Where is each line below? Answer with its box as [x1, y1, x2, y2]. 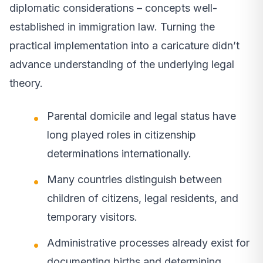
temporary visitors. [47, 210, 137, 223]
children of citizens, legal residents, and [47, 191, 238, 204]
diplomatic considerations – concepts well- [9, 1, 217, 14]
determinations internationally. [47, 147, 191, 160]
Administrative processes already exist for [47, 236, 249, 249]
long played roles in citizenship [47, 128, 196, 141]
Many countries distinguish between [47, 173, 222, 186]
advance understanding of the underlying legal [9, 58, 234, 70]
